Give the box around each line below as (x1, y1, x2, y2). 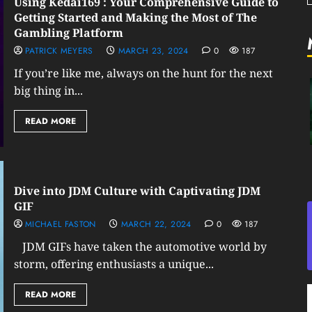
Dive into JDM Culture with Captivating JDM (13, 183, 260, 198)
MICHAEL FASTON (24, 218, 96, 231)
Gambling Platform (13, 25, 123, 40)
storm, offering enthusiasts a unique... (13, 256, 214, 272)
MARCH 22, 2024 (120, 218, 192, 231)
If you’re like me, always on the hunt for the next (13, 65, 273, 81)
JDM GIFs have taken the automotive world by (13, 239, 267, 254)
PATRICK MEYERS (24, 45, 93, 57)
